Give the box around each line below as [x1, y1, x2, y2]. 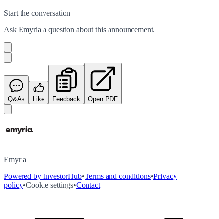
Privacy [153, 172, 177, 180]
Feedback [52, 95, 80, 103]
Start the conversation [4, 8, 70, 17]
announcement [108, 25, 153, 34]
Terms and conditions [85, 172, 151, 180]
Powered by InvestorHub [4, 172, 82, 180]
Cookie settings [26, 180, 73, 189]
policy [4, 180, 23, 189]
